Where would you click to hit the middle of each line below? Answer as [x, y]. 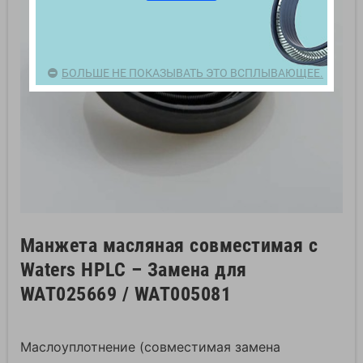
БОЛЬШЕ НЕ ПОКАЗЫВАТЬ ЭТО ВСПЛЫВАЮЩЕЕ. [192, 73]
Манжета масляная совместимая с [169, 246]
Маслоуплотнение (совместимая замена [150, 347]
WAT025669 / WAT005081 [126, 294]
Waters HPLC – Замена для [134, 270]
